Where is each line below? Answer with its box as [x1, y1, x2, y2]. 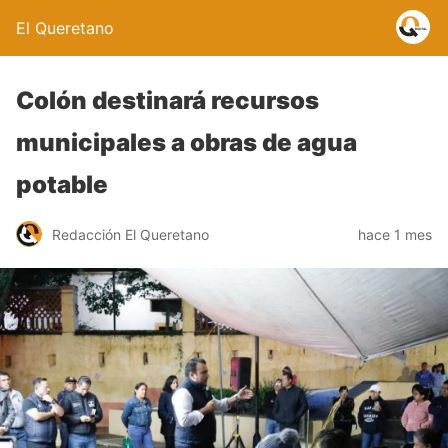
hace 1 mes [358, 225, 432, 243]
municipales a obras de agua [16, 128, 357, 157]
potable [16, 170, 108, 199]
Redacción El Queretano [52, 225, 209, 243]
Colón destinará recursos [16, 86, 319, 115]
